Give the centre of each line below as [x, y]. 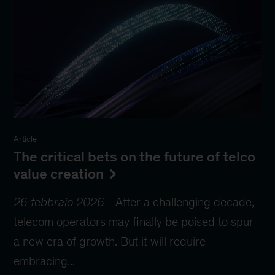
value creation [59, 174]
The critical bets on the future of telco [135, 157]
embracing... [45, 261]
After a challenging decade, [185, 202]
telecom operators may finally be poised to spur [134, 222]
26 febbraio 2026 [59, 202]
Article [25, 139]
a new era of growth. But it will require [110, 242]
